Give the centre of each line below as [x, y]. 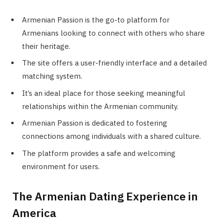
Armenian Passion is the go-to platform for [96, 20]
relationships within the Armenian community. [100, 106]
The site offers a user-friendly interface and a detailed [114, 63]
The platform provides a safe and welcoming [99, 153]
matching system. [52, 76]
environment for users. [61, 166]
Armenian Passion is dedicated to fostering [95, 123]
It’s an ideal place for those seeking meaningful [104, 93]
